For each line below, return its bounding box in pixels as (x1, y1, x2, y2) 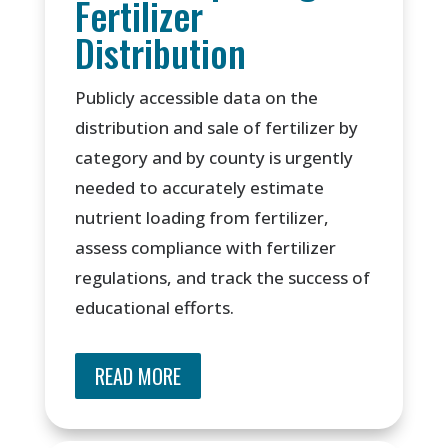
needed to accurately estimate (74, 176, 324, 200)
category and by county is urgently (74, 146, 353, 170)
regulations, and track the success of (74, 266, 370, 290)
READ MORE (94, 361, 181, 392)
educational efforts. (74, 296, 234, 320)
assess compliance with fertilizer (74, 236, 336, 260)
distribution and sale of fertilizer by (74, 116, 358, 140)
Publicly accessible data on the (74, 86, 318, 110)
